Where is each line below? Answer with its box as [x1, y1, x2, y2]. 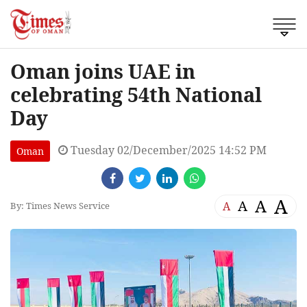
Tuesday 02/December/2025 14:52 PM [68, 142, 267, 158]
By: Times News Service [10, 199, 110, 212]
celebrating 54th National [10, 80, 262, 108]
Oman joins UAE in [10, 57, 195, 84]
